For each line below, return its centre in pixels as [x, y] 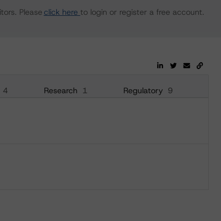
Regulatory [143, 91]
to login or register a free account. [142, 12]
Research [60, 91]
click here [62, 12]
